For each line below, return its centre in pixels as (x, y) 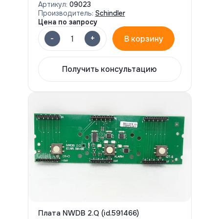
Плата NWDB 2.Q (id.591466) (88, 213)
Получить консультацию (109, 69)
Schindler (110, 13)
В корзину (143, 39)
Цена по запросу (67, 22)
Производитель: (66, 13)
